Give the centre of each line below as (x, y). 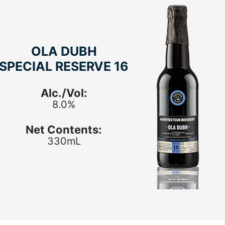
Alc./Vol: (64, 93)
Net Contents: (64, 130)
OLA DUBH (64, 51)
